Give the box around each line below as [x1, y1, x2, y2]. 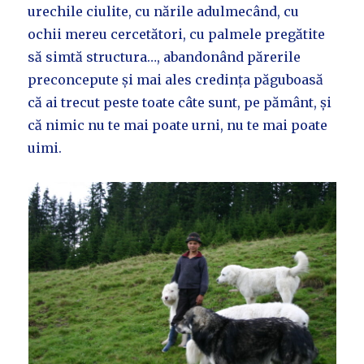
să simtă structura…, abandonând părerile [28, 49, 301, 66]
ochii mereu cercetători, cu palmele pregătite [28, 26, 326, 43]
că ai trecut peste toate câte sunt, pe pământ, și [28, 94, 332, 111]
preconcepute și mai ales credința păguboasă [28, 71, 324, 89]
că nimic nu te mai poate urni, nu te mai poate [28, 117, 328, 134]
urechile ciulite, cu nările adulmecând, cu [28, 3, 300, 20]
